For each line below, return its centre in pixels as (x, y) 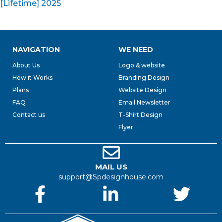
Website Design (142, 90)
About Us (26, 65)
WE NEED (136, 49)
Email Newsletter (144, 102)
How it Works (32, 77)
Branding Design (144, 77)
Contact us (29, 114)
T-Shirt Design (140, 114)
